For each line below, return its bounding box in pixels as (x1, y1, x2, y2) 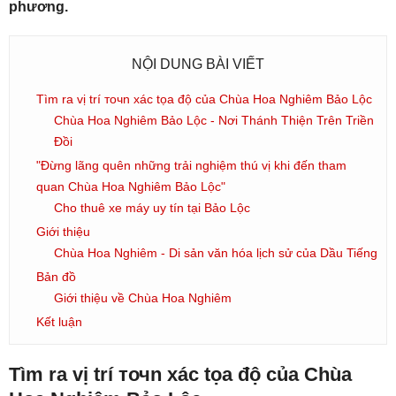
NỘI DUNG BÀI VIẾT (132, 57, 264, 72)
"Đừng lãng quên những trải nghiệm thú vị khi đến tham (36, 158, 346, 173)
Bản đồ (36, 270, 76, 285)
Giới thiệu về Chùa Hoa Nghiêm (54, 291, 232, 306)
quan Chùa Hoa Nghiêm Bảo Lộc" (36, 179, 225, 194)
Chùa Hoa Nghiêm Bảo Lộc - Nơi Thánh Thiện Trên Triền (54, 113, 374, 128)
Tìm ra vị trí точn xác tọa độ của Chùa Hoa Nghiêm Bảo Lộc (36, 92, 372, 107)
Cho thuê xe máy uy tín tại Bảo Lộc (54, 201, 250, 216)
